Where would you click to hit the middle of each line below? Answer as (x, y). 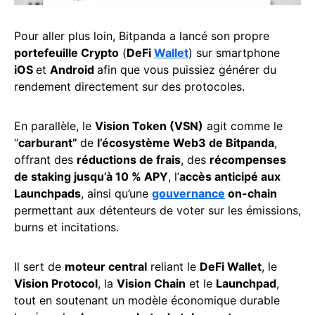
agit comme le (243, 126)
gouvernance (188, 194)
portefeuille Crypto (66, 53)
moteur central (106, 267)
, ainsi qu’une (116, 194)
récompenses (248, 160)
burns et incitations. (66, 227)
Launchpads (47, 194)
